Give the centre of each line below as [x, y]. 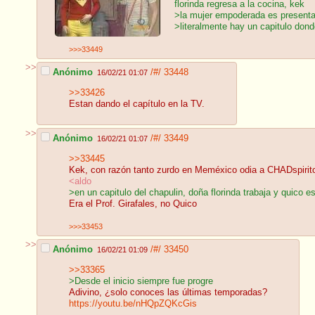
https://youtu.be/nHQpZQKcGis [133, 304]
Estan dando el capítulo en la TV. [137, 104]
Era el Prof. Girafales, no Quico [133, 204]
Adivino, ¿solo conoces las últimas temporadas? [168, 293]
